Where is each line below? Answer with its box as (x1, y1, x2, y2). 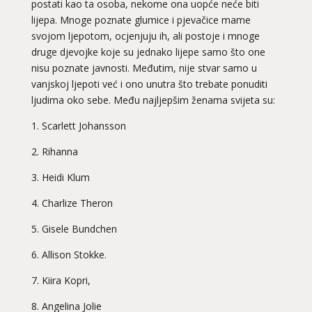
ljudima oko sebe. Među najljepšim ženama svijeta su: (31, 93, 275, 107)
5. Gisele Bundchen (31, 222, 117, 236)
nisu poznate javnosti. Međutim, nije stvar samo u (31, 61, 257, 75)
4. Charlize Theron (31, 196, 113, 210)
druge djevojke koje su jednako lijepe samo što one (31, 45, 265, 59)
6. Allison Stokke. (31, 248, 107, 262)
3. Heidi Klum (31, 171, 90, 185)
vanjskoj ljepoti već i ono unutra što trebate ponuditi (31, 77, 267, 91)
